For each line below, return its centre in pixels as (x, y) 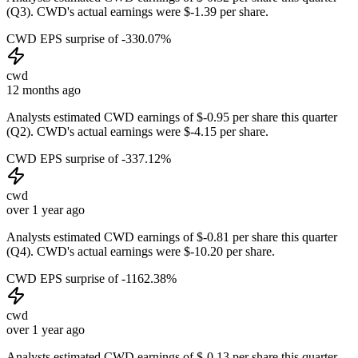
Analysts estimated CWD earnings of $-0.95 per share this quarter (172, 117)
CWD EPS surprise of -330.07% (89, 38)
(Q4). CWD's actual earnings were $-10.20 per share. (141, 251)
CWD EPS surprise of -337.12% (89, 158)
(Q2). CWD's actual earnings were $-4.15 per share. (137, 131)
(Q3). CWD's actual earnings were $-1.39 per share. (137, 11)
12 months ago (44, 89)
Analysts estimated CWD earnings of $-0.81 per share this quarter (172, 237)
